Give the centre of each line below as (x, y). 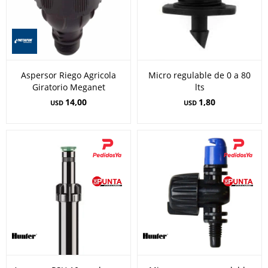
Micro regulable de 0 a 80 (200, 75)
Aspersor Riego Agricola (68, 75)
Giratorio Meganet (68, 87)
